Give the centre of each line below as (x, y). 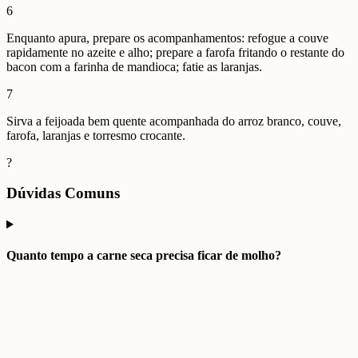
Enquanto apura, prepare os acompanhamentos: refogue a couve (167, 38)
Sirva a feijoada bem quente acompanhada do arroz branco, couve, (174, 121)
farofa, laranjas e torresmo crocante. (96, 135)
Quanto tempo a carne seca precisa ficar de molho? (144, 256)
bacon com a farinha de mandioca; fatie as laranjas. (134, 66)
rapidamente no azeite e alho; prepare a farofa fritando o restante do (175, 52)
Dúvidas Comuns (63, 193)
